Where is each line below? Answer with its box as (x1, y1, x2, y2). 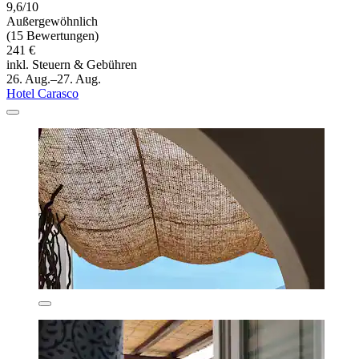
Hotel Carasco (6, 87, 79, 101)
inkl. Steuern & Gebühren (6, 58, 137, 72)
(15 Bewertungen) (6, 29, 99, 43)
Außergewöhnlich (6, 14, 98, 29)
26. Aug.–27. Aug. (6, 72, 101, 87)
